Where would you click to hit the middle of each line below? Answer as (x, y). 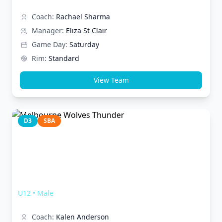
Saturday (84, 44)
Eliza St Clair (86, 30)
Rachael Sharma (83, 17)
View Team (111, 80)
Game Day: (50, 44)
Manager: (48, 30)
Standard (64, 58)
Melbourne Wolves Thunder (79, 181)
